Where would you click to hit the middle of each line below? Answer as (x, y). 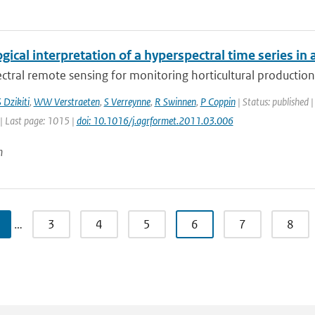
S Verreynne (127, 102)
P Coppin (218, 102)
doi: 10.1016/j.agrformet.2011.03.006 (155, 121)
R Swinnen (175, 102)
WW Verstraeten (66, 102)
